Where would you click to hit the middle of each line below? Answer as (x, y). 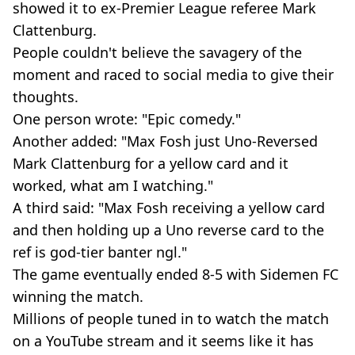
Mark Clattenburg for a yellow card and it (151, 163)
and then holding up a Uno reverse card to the (168, 230)
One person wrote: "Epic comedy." (127, 119)
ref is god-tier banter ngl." (100, 252)
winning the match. (78, 296)
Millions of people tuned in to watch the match (171, 319)
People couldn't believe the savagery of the (157, 52)
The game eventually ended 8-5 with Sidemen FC (176, 274)
